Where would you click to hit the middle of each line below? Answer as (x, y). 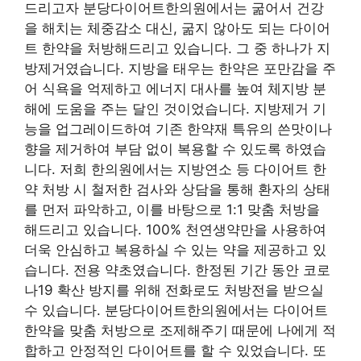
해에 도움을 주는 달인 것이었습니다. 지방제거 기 (175, 108)
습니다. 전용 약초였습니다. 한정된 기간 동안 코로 (177, 270)
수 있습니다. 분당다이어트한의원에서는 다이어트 (176, 310)
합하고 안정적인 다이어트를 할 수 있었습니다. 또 (175, 350)
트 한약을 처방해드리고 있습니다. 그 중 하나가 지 (177, 48)
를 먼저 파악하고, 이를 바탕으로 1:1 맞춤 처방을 (172, 209)
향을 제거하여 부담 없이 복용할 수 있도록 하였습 (175, 149)
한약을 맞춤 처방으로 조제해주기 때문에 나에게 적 (180, 330)
